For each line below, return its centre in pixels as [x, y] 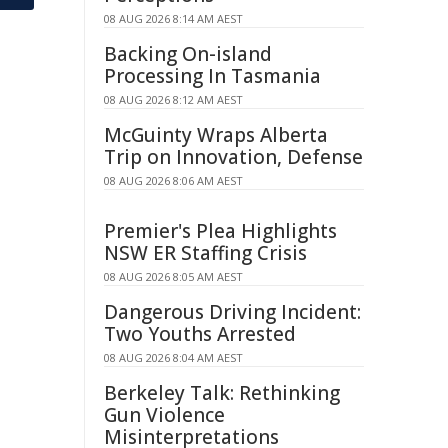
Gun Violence [164, 415]
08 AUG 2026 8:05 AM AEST [173, 276]
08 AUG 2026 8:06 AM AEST [173, 180]
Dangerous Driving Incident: [232, 312]
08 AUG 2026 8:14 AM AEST [173, 18]
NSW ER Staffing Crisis [205, 253]
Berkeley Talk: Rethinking [222, 393]
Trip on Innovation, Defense [233, 157]
